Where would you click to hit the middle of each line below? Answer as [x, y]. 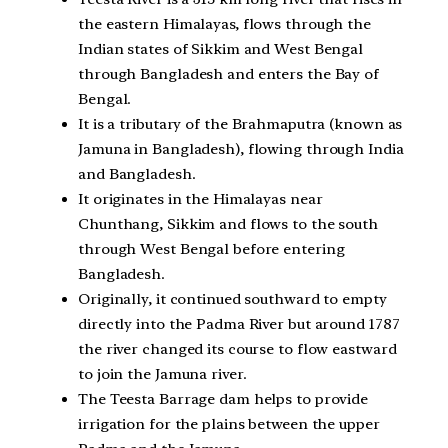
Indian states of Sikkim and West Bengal [221, 48]
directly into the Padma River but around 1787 [239, 323]
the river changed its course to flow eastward [237, 348]
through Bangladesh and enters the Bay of [228, 73]
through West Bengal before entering [211, 248]
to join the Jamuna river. [162, 373]
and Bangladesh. [137, 173]
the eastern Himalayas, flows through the [224, 23]
